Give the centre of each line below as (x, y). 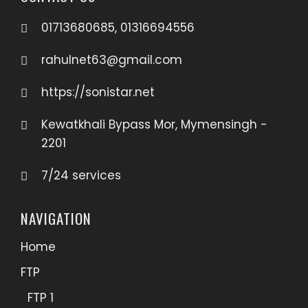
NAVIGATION (56, 218)
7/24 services (81, 175)
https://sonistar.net (98, 92)
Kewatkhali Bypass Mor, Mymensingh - (154, 124)
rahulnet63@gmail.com (112, 60)
